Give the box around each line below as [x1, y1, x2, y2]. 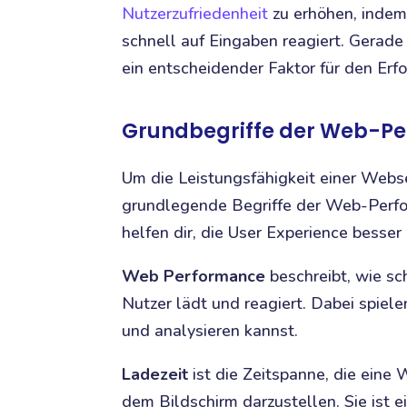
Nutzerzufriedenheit [122, 2, 269, 25]
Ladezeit [122, 362, 189, 385]
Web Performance [122, 264, 266, 287]
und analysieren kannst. [122, 319, 299, 342]
